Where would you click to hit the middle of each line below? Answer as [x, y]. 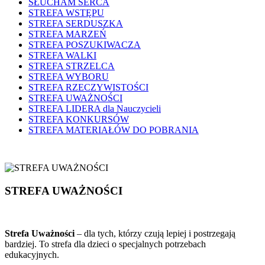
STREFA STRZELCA [72, 66]
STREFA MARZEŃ [67, 34]
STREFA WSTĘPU [66, 12]
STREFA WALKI [62, 55]
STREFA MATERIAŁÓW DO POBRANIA [114, 130]
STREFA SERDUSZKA [76, 23]
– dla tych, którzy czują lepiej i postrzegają [155, 234]
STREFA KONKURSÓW [79, 119]
